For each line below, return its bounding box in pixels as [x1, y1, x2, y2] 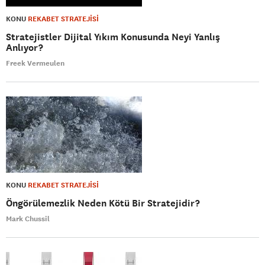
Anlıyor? [6, 41, 43, 54]
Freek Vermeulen [6, 58, 64, 68]
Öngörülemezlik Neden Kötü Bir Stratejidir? [6, 196, 200, 209]
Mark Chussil [6, 214, 50, 224]
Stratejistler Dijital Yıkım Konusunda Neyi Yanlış [6, 30, 220, 43]
